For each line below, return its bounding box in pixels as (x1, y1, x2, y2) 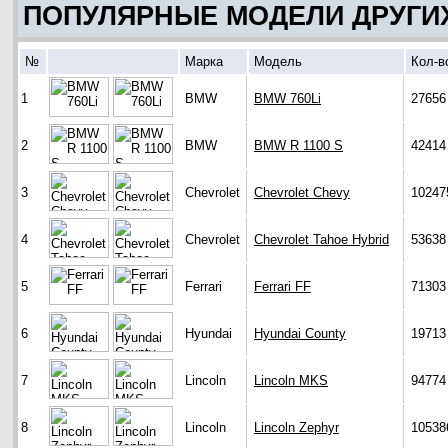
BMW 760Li (254, 91, 321, 107)
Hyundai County (254, 326, 346, 342)
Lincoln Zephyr (254, 420, 339, 436)
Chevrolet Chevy (254, 185, 350, 201)
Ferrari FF (254, 279, 311, 295)
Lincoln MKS (254, 373, 328, 389)
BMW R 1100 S (254, 138, 343, 154)
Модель (254, 54, 302, 70)
